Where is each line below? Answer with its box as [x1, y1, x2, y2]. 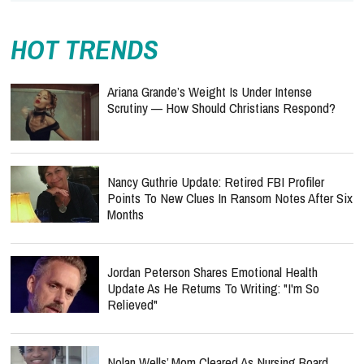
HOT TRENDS [11, 31, 158, 68]
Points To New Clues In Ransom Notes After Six [107, 188, 353, 207]
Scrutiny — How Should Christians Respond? [107, 98, 336, 117]
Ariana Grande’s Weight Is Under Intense [107, 82, 312, 101]
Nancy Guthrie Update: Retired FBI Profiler [107, 172, 324, 191]
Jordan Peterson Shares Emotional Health [107, 262, 318, 281]
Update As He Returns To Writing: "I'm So [107, 279, 319, 297]
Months [107, 205, 144, 223]
